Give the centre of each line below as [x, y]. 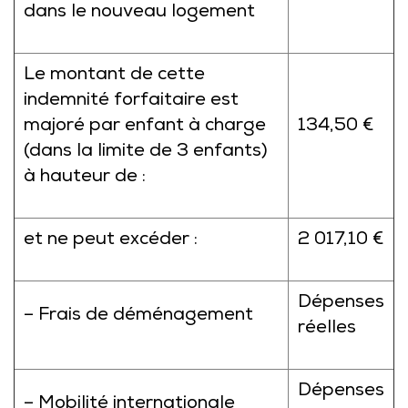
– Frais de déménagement [138, 316]
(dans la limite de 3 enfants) [146, 152]
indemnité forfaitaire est [131, 101]
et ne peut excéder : [111, 240]
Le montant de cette [114, 76]
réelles [327, 329]
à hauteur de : [85, 178]
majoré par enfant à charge [145, 127]
